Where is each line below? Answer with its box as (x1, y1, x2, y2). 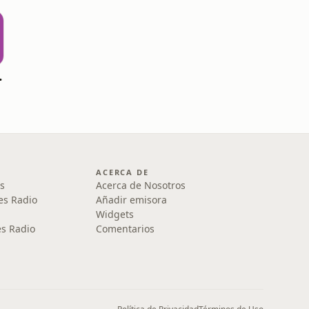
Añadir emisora (96, 193, 168, 206)
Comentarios (96, 222, 155, 235)
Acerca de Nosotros (96, 179, 186, 192)
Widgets (96, 208, 134, 221)
